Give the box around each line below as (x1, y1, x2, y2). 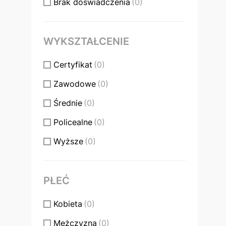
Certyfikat (53, 60, 92, 70)
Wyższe (53, 136, 83, 147)
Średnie (53, 98, 82, 108)
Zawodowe (53, 79, 96, 89)
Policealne (53, 117, 92, 128)
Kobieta (53, 199, 82, 209)
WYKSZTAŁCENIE (43, 35, 129, 48)
